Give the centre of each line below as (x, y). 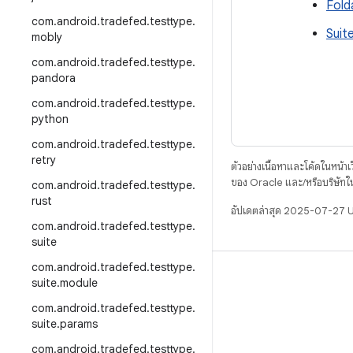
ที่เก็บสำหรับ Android (69, 305)
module (79, 283)
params (79, 324)
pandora (54, 78)
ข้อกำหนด (42, 330)
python (50, 119)
